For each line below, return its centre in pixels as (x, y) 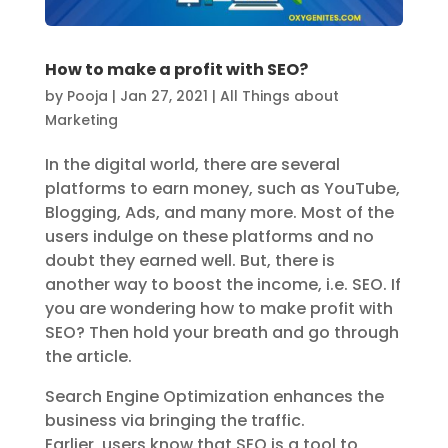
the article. (88, 356)
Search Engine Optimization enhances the (214, 396)
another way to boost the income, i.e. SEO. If (222, 284)
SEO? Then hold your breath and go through (221, 332)
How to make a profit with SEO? (176, 69)
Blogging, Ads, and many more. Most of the (219, 212)
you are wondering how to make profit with (218, 308)
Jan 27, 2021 (163, 95)
